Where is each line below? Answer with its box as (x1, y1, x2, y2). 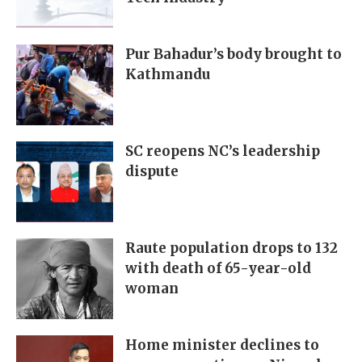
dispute (125, 162, 179, 181)
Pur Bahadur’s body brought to (125, 45, 342, 64)
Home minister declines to (125, 336, 319, 355)
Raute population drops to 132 (125, 239, 338, 258)
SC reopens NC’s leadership (125, 142, 320, 161)
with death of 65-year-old (125, 259, 311, 278)
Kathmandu (125, 65, 210, 84)
